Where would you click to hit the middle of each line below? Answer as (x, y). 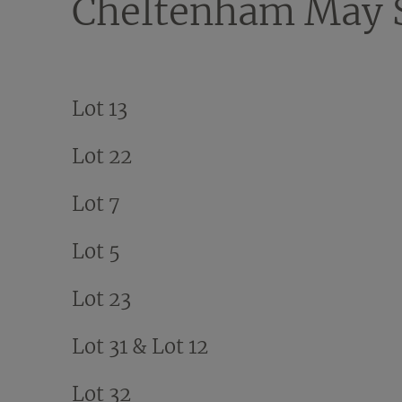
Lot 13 (100, 108)
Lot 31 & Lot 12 (140, 346)
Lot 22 (102, 156)
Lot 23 (101, 298)
